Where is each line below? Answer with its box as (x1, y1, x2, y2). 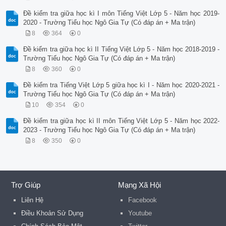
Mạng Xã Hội (118, 181, 161, 190)
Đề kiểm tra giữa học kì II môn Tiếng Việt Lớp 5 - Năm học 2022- (23, 117, 220, 125)
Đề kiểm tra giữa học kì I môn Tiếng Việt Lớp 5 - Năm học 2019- (23, 10, 220, 18)
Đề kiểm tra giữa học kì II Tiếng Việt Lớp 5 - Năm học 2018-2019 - (23, 45, 220, 53)
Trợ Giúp (11, 181, 41, 190)
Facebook (128, 196, 157, 204)
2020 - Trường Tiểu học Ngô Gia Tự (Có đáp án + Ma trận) (23, 19, 196, 27)
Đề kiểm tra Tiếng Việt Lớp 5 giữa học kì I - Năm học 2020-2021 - (23, 81, 220, 89)
